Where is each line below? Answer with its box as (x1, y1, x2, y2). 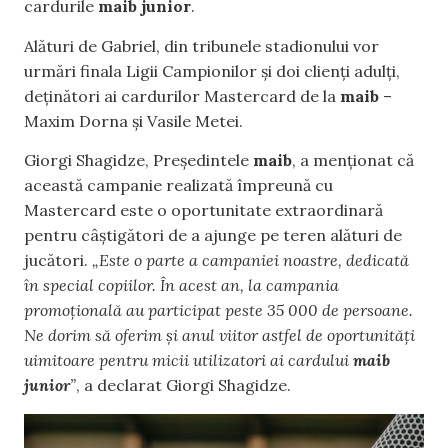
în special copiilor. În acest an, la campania (24, 275, 339, 296)
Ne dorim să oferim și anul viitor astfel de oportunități (24, 325, 415, 346)
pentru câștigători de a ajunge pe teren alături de (24, 225, 402, 246)
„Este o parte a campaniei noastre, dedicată (92, 250, 409, 271)
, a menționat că (292, 150, 414, 171)
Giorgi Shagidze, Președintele (24, 150, 253, 171)
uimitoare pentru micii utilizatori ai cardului (24, 350, 353, 371)
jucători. (24, 250, 92, 271)
